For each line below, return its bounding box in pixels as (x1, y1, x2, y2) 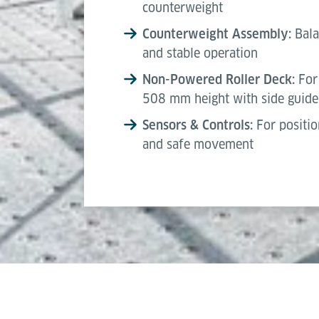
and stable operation (142, 46, 258, 61)
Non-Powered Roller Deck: (142, 72, 295, 87)
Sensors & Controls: (142, 117, 253, 132)
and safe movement (142, 137, 253, 152)
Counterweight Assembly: (142, 26, 291, 41)
